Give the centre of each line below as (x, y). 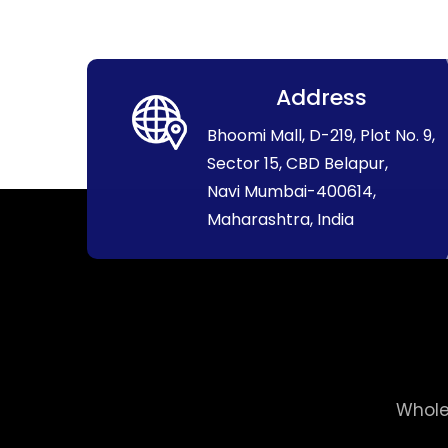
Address (322, 97)
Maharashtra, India (280, 219)
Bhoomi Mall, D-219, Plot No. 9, (321, 135)
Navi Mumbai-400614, (291, 191)
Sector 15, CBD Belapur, (297, 163)
